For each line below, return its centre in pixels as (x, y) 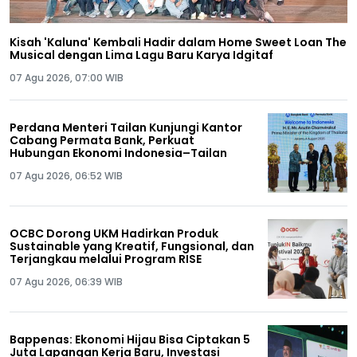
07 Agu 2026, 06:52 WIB (66, 175)
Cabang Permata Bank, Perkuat (102, 140)
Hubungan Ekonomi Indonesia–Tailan (118, 153)
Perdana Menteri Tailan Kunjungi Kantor (126, 127)
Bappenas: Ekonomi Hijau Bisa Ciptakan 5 (130, 339)
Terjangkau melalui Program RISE (106, 259)
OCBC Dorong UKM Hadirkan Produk (114, 233)
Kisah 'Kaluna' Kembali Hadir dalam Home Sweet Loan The (178, 42)
